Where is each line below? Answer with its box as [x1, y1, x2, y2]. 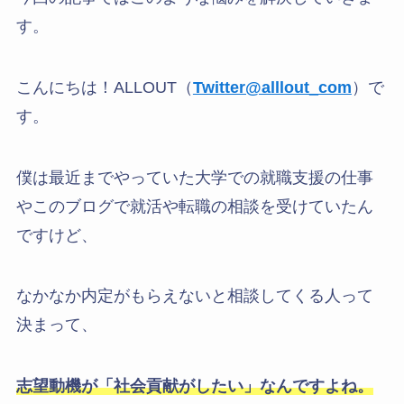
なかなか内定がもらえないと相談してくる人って [15, 287, 373, 306]
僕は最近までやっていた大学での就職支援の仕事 [15, 168, 373, 187]
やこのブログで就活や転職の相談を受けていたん [15, 197, 373, 216]
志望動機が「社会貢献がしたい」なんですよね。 [15, 377, 373, 396]
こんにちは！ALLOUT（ [15, 78, 193, 96]
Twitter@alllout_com [192, 78, 352, 96]
